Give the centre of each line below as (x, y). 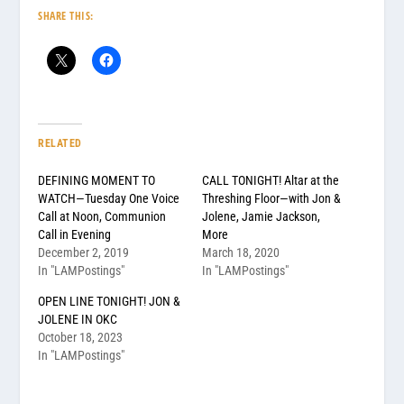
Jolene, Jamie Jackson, (261, 216)
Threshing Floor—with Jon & (271, 198)
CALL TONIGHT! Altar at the (271, 180)
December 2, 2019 (84, 252)
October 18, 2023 (81, 337)
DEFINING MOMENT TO (97, 180)
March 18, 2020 (241, 252)
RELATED (60, 143)
